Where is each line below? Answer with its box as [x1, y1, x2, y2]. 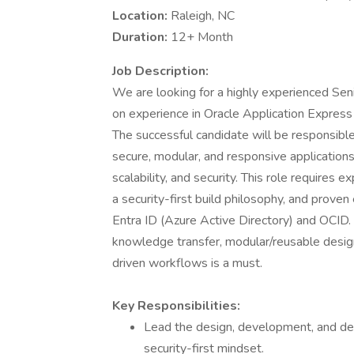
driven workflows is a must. [112, 254, 262, 272]
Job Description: [112, 62, 209, 80]
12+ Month [171, 28, 233, 46]
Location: [112, 7, 171, 24]
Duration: [112, 28, 171, 46]
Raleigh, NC [171, 7, 235, 24]
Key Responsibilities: [112, 297, 240, 314]
